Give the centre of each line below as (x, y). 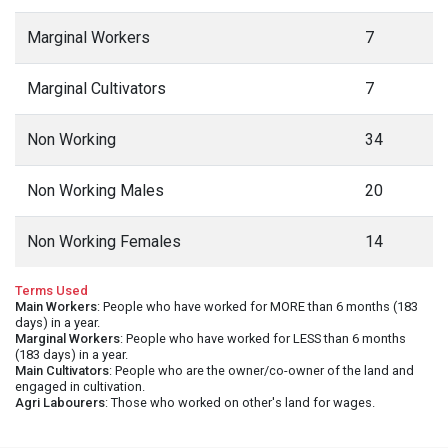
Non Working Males (95, 190)
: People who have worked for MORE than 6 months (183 (257, 306)
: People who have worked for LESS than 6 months (263, 338)
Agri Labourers (60, 402)
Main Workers (56, 306)
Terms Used (51, 290)
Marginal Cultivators (96, 88)
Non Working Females (104, 241)
